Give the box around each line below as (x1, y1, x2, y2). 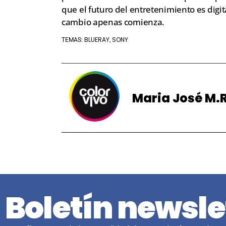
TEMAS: (62, 36, 84, 44)
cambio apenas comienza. (62, 16, 165, 28)
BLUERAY (84, 35, 109, 44)
